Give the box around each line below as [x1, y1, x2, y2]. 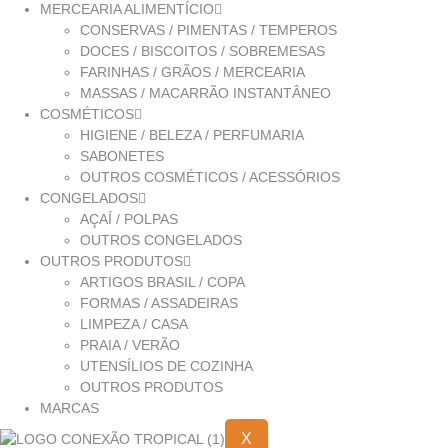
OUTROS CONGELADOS [80, 231, 242, 248]
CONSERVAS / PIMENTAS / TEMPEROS [80, 21, 337, 38]
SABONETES [80, 147, 164, 164]
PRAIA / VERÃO [80, 336, 180, 353]
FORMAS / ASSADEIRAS [80, 294, 238, 311]
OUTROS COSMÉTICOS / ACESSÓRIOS [80, 168, 340, 185]
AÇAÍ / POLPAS [80, 210, 178, 227]
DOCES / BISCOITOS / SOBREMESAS [80, 42, 325, 59]
